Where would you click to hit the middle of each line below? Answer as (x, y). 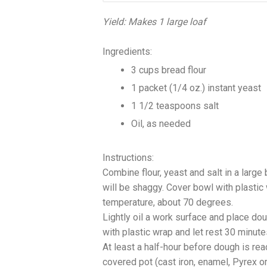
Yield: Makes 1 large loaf (154, 22)
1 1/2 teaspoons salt (175, 106)
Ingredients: (127, 52)
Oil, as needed (161, 124)
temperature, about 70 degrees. (168, 203)
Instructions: (128, 158)
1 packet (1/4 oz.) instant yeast (196, 88)
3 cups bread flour (169, 70)
